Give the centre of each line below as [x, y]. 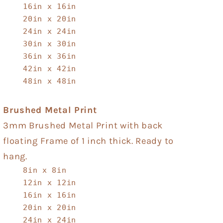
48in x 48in [50, 81]
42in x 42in [50, 68]
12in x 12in [50, 182]
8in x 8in [45, 170]
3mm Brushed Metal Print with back [83, 125]
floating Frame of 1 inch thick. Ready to [88, 141]
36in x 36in [50, 56]
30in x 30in [50, 44]
